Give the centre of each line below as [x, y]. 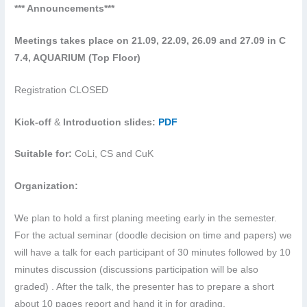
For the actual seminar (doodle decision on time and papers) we [153, 236]
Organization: [47, 186]
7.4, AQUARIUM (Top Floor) [78, 58]
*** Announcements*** [65, 8]
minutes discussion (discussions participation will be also [137, 270]
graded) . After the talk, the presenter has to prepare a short [145, 287]
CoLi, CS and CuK [113, 154]
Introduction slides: [111, 122]
